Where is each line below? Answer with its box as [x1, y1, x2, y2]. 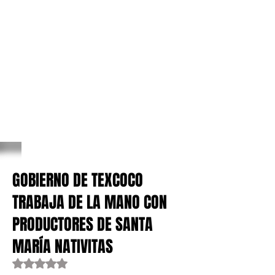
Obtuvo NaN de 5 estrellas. [39, 257, 145, 268]
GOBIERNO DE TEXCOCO [12, 168, 143, 192]
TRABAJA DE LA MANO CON [12, 190, 167, 214]
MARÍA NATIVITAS [12, 234, 113, 258]
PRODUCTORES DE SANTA [12, 212, 153, 236]
